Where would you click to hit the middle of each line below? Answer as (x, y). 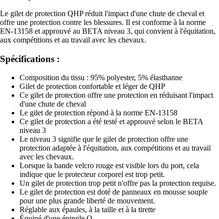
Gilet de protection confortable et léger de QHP (92, 87)
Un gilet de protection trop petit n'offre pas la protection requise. (118, 183)
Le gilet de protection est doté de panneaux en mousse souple (114, 192)
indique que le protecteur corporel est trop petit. (92, 175)
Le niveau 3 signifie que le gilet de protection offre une (104, 139)
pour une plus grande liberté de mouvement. (87, 201)
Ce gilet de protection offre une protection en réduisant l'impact (116, 95)
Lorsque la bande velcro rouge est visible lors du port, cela (109, 166)
